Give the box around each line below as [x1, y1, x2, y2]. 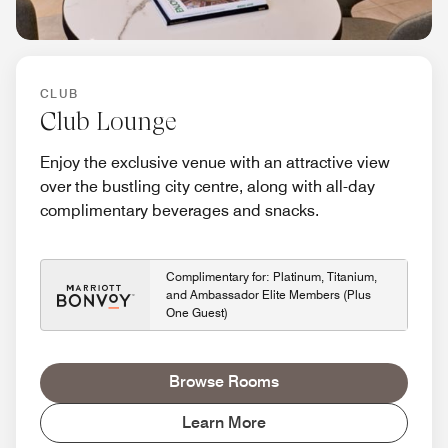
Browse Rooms [169, 372, 279, 392]
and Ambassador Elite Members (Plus [166, 287, 371, 303]
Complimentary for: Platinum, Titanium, [166, 269, 377, 285]
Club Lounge [40, 107, 177, 137]
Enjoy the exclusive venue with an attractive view [40, 153, 390, 173]
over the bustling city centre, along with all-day [40, 177, 375, 197]
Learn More [182, 413, 266, 433]
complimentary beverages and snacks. [40, 201, 319, 221]
